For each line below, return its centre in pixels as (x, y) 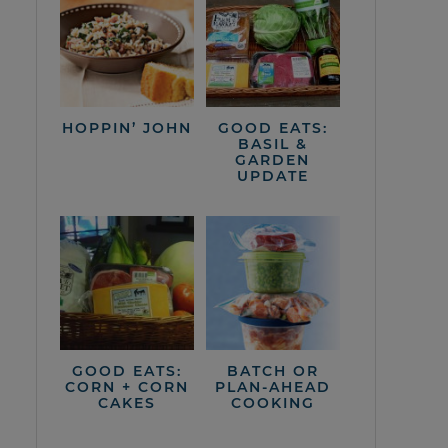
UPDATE (272, 175)
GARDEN (273, 159)
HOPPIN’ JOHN (126, 127)
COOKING (272, 402)
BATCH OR (272, 370)
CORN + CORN (126, 386)
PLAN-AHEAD (272, 386)
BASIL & (272, 143)
